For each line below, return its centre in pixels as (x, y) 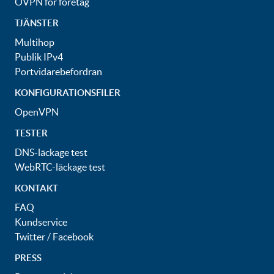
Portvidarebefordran (58, 72)
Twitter (30, 237)
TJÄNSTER (37, 23)
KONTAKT (36, 188)
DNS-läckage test (51, 152)
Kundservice (41, 222)
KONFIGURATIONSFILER (68, 93)
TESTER (31, 133)
